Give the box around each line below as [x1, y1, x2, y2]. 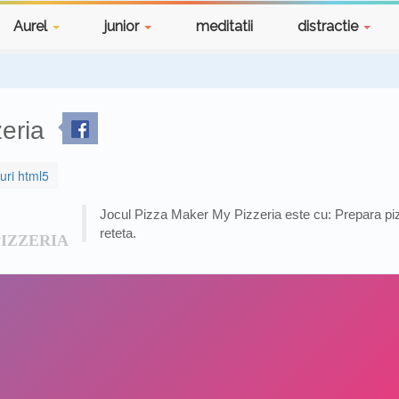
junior [104, 18, 142, 35]
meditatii [196, 18, 253, 35]
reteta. [100, 225, 136, 240]
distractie [297, 18, 362, 35]
